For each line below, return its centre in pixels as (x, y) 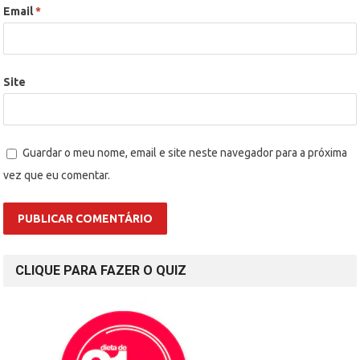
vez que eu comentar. (57, 176)
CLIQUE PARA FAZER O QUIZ (101, 271)
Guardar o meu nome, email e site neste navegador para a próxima (185, 153)
